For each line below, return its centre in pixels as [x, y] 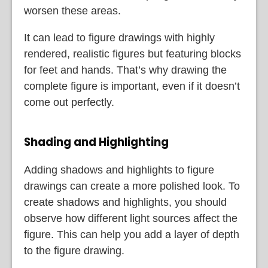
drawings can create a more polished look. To [132, 186]
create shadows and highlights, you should [125, 202]
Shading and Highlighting [96, 142]
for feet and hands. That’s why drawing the [125, 70]
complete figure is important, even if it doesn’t [132, 86]
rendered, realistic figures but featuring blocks [133, 54]
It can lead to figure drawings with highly [119, 37]
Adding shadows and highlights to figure [119, 170]
